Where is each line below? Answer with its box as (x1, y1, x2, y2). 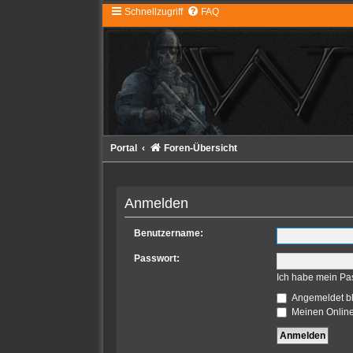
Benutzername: (133, 227, 203, 239)
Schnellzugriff (124, 6, 183, 17)
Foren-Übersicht (163, 143, 237, 154)
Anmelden (124, 195, 188, 211)
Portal (110, 143, 137, 154)
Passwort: (133, 252, 180, 264)
